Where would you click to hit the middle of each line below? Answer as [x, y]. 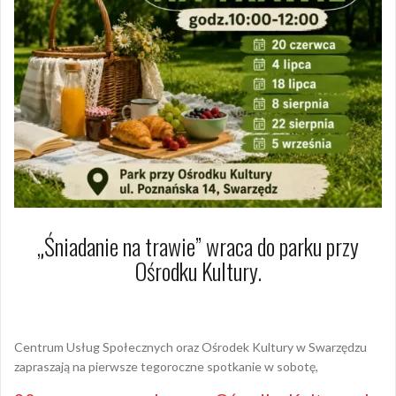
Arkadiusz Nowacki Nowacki [251, 305]
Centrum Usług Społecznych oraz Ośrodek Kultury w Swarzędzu [190, 346]
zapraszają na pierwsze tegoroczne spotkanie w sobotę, [166, 366]
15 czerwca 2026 [118, 305]
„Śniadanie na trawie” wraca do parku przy [198, 246]
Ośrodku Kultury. [198, 270]
